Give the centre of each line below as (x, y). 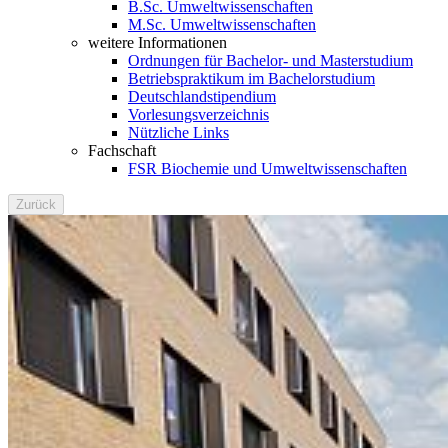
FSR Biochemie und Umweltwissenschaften (267, 168)
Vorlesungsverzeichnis (198, 114)
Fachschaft (122, 150)
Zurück (36, 204)
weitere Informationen (157, 42)
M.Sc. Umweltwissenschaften (222, 24)
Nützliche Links (178, 132)
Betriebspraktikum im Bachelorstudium (251, 78)
